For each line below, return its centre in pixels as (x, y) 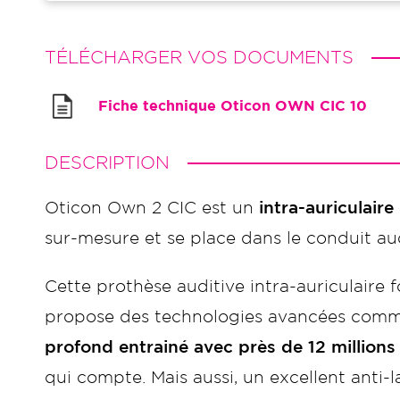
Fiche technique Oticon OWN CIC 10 (233, 107)
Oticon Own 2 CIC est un (152, 208)
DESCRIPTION (107, 163)
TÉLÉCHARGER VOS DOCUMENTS (199, 58)
